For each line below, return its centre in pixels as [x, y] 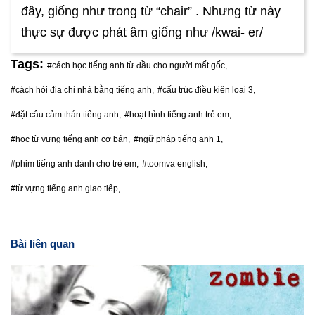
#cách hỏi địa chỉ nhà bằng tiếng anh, [82, 90]
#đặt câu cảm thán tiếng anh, [66, 114]
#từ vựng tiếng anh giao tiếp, [65, 188]
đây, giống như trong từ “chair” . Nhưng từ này [151, 11]
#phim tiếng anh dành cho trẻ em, [75, 163]
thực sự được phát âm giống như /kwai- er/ [142, 32]
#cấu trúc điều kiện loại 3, [206, 90]
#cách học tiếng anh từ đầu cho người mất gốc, [137, 65]
